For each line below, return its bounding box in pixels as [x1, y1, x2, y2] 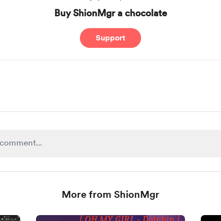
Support [96, 33, 125, 42]
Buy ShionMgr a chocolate [54, 7, 167, 19]
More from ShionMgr [62, 188, 159, 200]
